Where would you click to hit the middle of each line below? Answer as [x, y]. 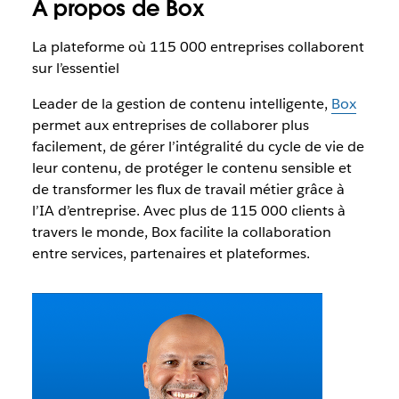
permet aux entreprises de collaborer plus [170, 125]
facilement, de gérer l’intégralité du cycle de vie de [198, 146]
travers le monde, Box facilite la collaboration [181, 232]
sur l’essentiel [75, 68]
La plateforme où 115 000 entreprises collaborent [198, 46]
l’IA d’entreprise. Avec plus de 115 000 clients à [188, 210]
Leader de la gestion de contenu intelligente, [181, 103]
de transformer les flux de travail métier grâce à [188, 189]
